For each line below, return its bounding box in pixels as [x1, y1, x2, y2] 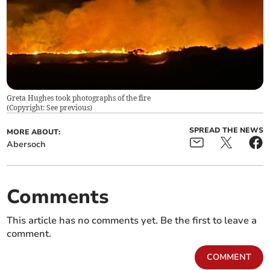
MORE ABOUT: [7, 127, 61, 137]
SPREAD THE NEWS [189, 125, 263, 135]
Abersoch [7, 138, 46, 150]
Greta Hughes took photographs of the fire [7, 93, 151, 102]
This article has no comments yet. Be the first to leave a [7, 213, 257, 227]
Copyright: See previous [9, 102, 90, 112]
